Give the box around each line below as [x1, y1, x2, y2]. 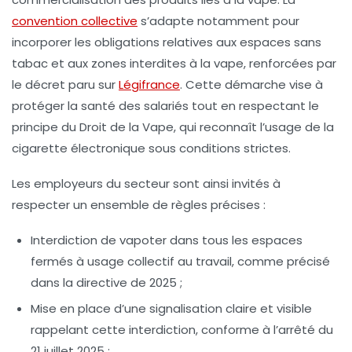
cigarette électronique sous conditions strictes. [12, 140, 291, 157]
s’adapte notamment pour [137, 13, 299, 30]
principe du [12, 119, 79, 136]
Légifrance [119, 76, 180, 93]
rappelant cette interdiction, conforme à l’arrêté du [31, 321, 333, 339]
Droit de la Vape [79, 119, 174, 136]
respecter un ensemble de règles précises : [12, 196, 266, 214]
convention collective [12, 13, 137, 30]
